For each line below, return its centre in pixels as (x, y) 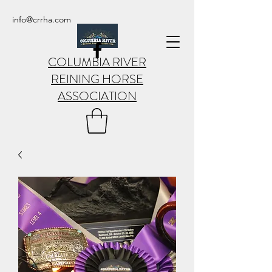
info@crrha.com (42, 19)
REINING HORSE (97, 79)
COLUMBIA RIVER (97, 62)
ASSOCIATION (97, 96)
